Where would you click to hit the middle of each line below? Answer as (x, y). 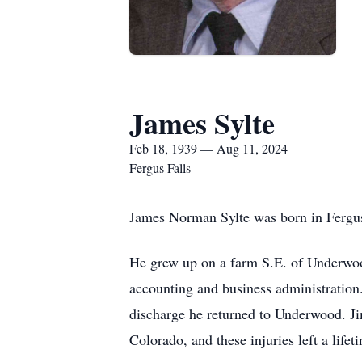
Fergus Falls (160, 168)
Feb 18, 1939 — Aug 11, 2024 (208, 148)
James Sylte (202, 123)
